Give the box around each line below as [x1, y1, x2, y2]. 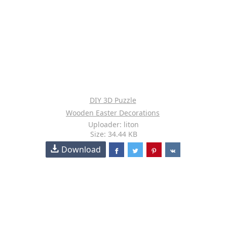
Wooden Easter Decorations [66, 108, 160, 118]
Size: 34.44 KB [90, 129, 137, 139]
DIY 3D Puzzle [89, 95, 136, 105]
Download [61, 144, 101, 155]
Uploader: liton [88, 120, 139, 129]
